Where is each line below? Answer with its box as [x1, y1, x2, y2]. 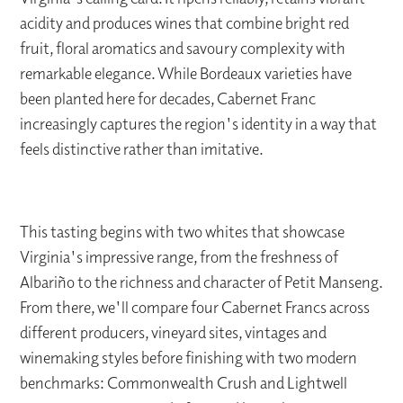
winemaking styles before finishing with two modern [20, 347, 358, 369]
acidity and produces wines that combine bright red [20, 13, 350, 34]
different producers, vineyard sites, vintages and [20, 322, 327, 344]
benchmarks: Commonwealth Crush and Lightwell [20, 372, 348, 394]
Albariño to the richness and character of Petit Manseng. [20, 272, 383, 293]
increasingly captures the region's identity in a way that [20, 113, 378, 135]
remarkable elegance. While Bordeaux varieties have [20, 63, 353, 85]
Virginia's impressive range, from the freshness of [20, 246, 339, 268]
